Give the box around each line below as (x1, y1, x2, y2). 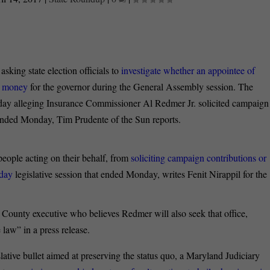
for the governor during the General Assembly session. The (28, 80, 254, 93)
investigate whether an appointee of (119, 63, 256, 77)
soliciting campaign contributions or (131, 151, 267, 164)
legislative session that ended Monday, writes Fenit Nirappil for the (13, 167, 268, 180)
